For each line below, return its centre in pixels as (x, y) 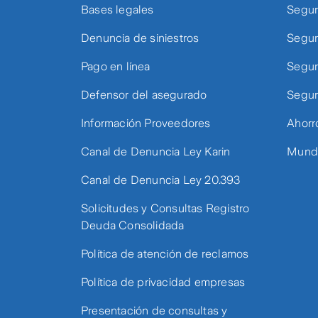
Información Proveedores (146, 123)
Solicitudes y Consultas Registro (165, 208)
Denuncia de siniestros (140, 38)
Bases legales (117, 10)
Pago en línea (116, 66)
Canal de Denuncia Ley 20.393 (161, 180)
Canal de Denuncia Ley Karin (156, 152)
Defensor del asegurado (144, 95)
